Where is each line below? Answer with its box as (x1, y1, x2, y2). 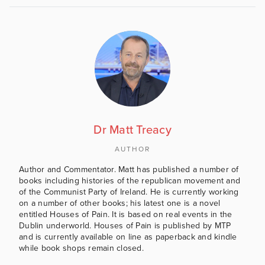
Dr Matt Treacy (93, 122, 172, 137)
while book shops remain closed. (19, 243, 144, 253)
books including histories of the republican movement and (19, 175, 240, 186)
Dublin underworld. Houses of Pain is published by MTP (19, 220, 231, 231)
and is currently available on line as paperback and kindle (19, 231, 237, 242)
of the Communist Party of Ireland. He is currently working (19, 186, 239, 197)
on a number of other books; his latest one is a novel (19, 198, 221, 208)
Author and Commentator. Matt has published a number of (19, 164, 239, 174)
